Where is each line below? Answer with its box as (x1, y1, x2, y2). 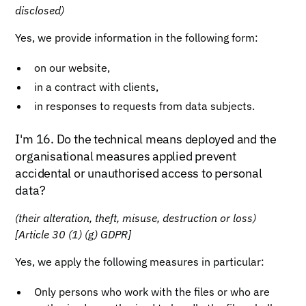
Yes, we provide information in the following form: (15, 31, 259, 44)
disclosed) (15, 3, 65, 17)
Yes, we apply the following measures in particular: (15, 255, 265, 268)
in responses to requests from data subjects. (34, 99, 255, 113)
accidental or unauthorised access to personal (15, 165, 262, 181)
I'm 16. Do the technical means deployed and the (15, 131, 277, 147)
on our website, (34, 61, 111, 74)
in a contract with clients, (34, 80, 159, 94)
